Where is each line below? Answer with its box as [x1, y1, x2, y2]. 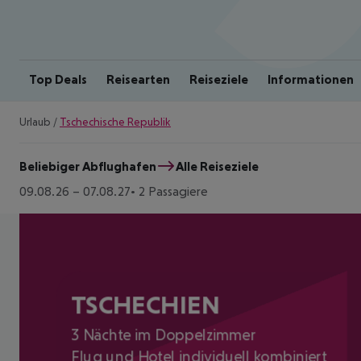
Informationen [268, 72, 354, 86]
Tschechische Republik [60, 115, 171, 128]
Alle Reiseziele [176, 158, 259, 173]
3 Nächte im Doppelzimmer [71, 326, 256, 344]
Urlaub [19, 115, 51, 128]
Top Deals [29, 72, 87, 86]
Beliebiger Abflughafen [19, 158, 156, 173]
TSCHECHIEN [71, 290, 221, 320]
